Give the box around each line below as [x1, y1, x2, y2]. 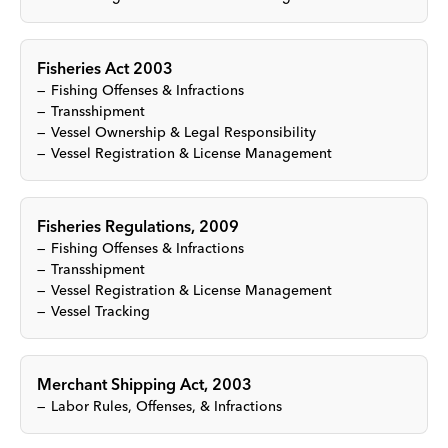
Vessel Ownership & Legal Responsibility [51, 123, 316, 141]
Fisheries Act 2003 [37, 58, 173, 78]
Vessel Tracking [51, 302, 150, 320]
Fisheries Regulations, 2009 [37, 216, 239, 236]
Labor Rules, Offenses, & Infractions [51, 397, 282, 415]
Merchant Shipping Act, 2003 [37, 374, 252, 394]
